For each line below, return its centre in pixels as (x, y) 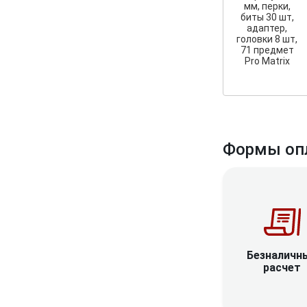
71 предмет (267, 50)
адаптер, (267, 28)
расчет (282, 267)
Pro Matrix (267, 61)
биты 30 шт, (267, 17)
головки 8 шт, (267, 39)
